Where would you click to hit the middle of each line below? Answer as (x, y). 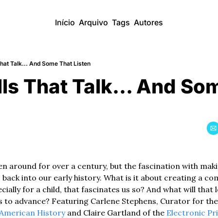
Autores (148, 22)
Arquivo (93, 22)
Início (65, 22)
